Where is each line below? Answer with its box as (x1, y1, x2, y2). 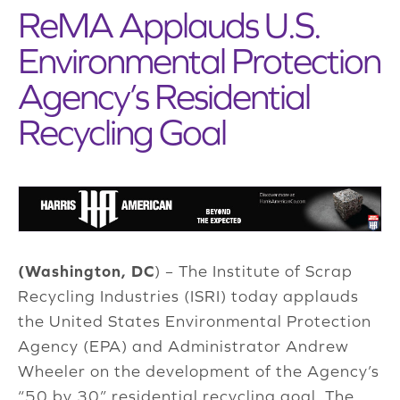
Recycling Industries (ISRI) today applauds (18, 287, 359, 306)
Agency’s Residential (18, 76, 310, 116)
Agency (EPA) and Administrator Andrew (18, 337, 349, 356)
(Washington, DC (18, 262, 154, 281)
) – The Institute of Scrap (154, 262, 353, 281)
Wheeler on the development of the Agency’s (18, 362, 379, 381)
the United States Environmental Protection (18, 312, 371, 331)
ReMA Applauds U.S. (18, 4, 321, 45)
